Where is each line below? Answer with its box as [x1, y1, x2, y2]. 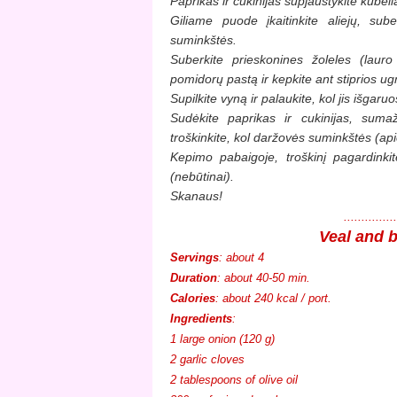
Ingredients [170, 311, 232, 325]
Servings [170, 250, 219, 264]
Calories [170, 291, 215, 305]
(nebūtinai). [170, 168, 234, 183]
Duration [170, 270, 217, 284]
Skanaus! [170, 188, 222, 203]
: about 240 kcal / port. [215, 291, 335, 305]
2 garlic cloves [170, 352, 245, 366]
